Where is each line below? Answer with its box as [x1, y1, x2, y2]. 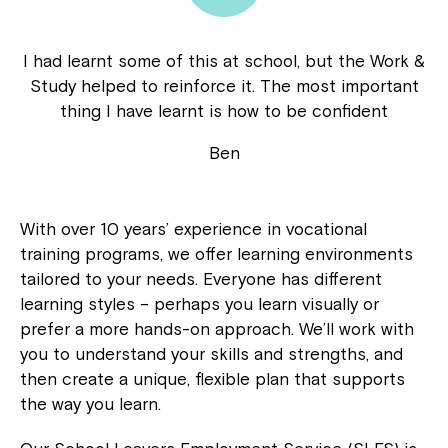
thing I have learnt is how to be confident [60, 101, 388, 121]
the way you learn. [20, 394, 161, 414]
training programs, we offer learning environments [20, 244, 413, 264]
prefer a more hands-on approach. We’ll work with [20, 319, 414, 339]
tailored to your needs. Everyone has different [20, 269, 382, 289]
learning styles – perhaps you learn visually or [20, 294, 379, 314]
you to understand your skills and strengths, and [20, 344, 403, 364]
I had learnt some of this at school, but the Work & [23, 51, 425, 71]
